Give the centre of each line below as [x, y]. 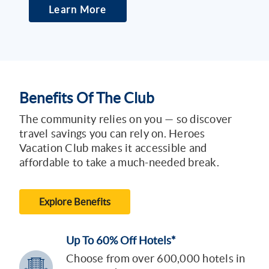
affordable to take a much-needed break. [119, 163]
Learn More [78, 10]
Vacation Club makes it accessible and [113, 148]
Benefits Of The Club [87, 98]
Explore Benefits [75, 202]
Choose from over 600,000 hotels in [156, 259]
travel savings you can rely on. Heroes [112, 134]
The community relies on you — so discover [126, 119]
